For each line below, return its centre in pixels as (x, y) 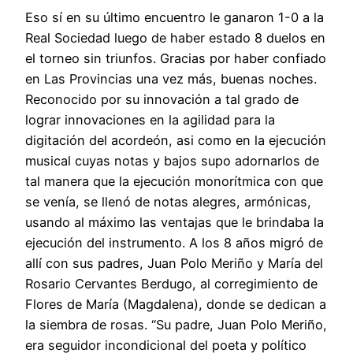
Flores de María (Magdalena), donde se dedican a (176, 304)
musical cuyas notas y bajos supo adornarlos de (172, 160)
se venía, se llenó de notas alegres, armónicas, (168, 201)
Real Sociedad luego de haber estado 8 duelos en (175, 37)
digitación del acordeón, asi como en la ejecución (176, 140)
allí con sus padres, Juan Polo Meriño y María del (174, 263)
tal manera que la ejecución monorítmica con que (174, 181)
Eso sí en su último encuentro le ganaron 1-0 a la (175, 17)
